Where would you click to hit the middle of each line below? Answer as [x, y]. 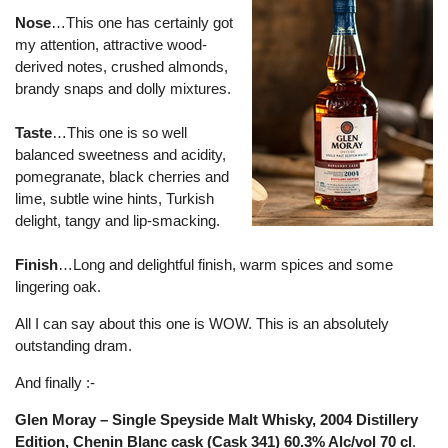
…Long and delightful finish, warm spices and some [225, 264]
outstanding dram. [73, 345]
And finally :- [55, 382]
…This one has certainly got [142, 22]
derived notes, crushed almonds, [121, 66]
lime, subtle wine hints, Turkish [114, 198]
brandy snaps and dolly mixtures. [123, 88]
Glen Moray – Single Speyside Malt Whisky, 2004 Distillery [216, 419]
